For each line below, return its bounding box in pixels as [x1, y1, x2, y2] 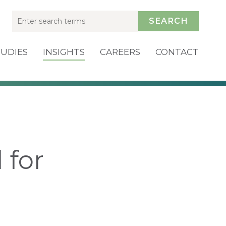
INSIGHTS [43, 47, 85, 57]
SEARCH [149, 16, 188, 26]
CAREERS [100, 47, 140, 57]
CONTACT [155, 47, 199, 57]
